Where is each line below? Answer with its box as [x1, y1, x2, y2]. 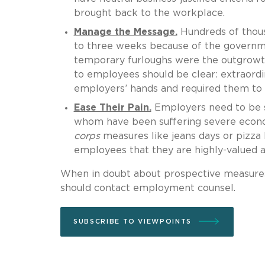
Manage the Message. [73, 27, 177, 37]
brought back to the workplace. [73, 8, 225, 18]
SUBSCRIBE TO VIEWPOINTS [73, 218, 192, 225]
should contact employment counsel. [60, 183, 235, 193]
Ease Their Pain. [73, 102, 151, 112]
